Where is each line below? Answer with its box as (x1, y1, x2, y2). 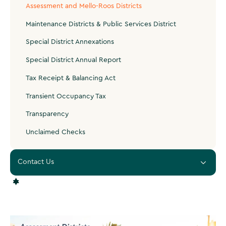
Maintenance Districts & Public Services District (26, 20, 177, 28)
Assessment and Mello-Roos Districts (26, 2, 142, 10)
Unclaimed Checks (26, 128, 86, 136)
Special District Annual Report (26, 56, 122, 64)
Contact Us (18, 158, 54, 166)
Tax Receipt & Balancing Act (26, 74, 116, 82)
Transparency (26, 110, 69, 118)
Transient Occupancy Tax (26, 92, 106, 100)
